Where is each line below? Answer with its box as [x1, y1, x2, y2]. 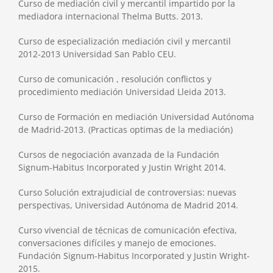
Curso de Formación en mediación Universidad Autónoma [18, 110, 254, 122]
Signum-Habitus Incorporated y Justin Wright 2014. [18, 161, 226, 173]
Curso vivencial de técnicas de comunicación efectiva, [18, 224, 237, 236]
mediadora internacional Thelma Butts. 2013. [18, 10, 203, 22]
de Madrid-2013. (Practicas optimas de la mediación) [18, 123, 233, 135]
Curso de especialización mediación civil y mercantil [18, 35, 231, 47]
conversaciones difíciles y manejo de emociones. [18, 236, 216, 249]
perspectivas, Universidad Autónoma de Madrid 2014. [18, 199, 238, 211]
